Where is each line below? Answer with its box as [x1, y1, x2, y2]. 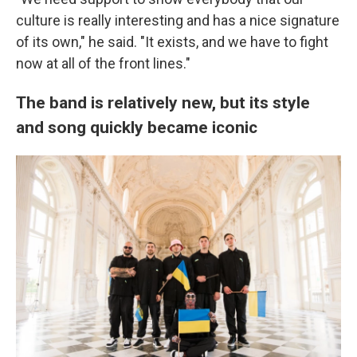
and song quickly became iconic [16, 117, 257, 137]
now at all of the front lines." [16, 55, 190, 72]
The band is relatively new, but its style [16, 92, 310, 112]
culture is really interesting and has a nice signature [16, 12, 339, 29]
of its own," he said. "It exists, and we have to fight [16, 33, 328, 50]
